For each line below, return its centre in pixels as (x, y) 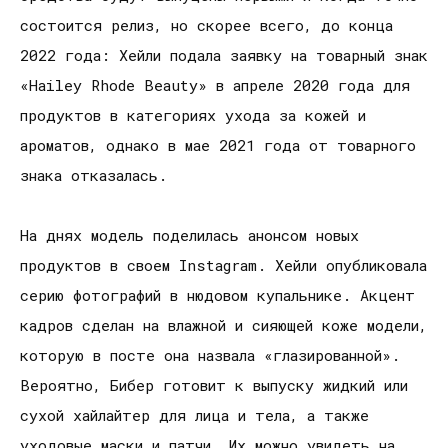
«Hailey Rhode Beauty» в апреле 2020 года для (215, 85)
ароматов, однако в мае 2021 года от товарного (218, 145)
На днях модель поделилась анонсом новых (189, 235)
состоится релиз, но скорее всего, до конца (206, 25)
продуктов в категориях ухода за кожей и (193, 115)
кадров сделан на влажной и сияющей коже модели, (223, 325)
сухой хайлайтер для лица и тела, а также (194, 415)
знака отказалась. (93, 175)
